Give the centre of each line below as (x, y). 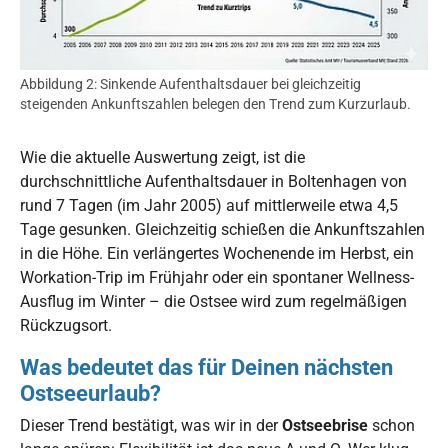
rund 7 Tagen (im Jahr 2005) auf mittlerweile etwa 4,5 (209, 205)
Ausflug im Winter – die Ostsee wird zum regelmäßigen (213, 301)
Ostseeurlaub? (90, 392)
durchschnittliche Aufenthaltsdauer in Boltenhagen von (213, 181)
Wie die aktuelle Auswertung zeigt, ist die (162, 157)
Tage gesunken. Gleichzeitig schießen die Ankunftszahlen (222, 229)
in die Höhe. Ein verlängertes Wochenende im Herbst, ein (217, 253)
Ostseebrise (325, 425)
